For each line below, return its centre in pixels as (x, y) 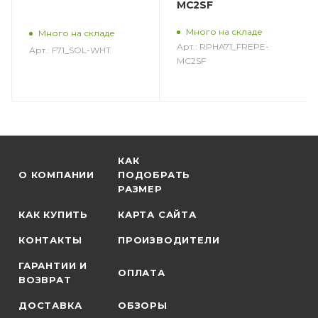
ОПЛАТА (142, 273)
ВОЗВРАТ (45, 280)
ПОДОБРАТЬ (154, 175)
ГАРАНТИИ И (53, 265)
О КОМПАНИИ (56, 175)
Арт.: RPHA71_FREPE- (223, 46)
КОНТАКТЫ (50, 240)
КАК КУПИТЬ (53, 214)
